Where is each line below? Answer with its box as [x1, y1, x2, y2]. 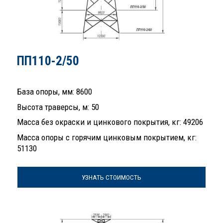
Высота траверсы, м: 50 [17, 102, 99, 112]
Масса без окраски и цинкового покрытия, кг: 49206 [17, 117, 203, 127]
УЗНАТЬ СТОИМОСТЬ [82, 173, 141, 181]
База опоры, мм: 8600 [17, 87, 92, 97]
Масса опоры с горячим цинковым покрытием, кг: [17, 132, 197, 142]
